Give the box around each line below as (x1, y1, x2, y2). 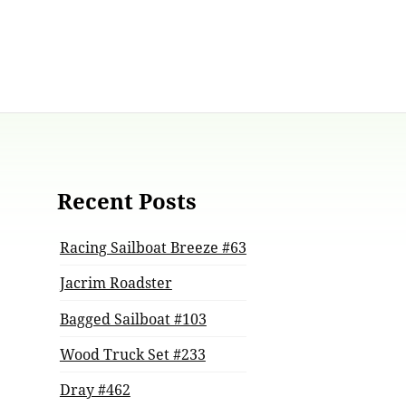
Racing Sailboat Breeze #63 (59, 237, 246, 257)
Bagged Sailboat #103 (59, 308, 207, 329)
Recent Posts (56, 185, 197, 216)
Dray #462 (59, 380, 130, 401)
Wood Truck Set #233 (59, 343, 206, 364)
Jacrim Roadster (59, 273, 172, 294)
